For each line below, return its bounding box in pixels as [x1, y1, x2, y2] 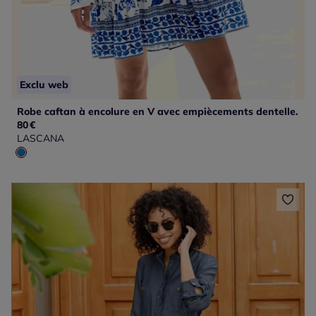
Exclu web [20, 78, 68, 91]
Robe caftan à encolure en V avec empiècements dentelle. [17, 104, 298, 118]
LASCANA [17, 131, 64, 145]
